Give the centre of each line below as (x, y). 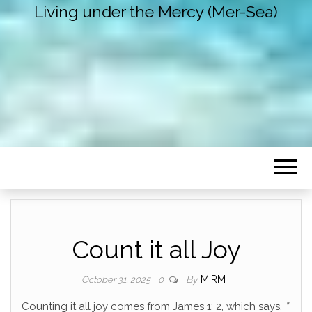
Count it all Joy (156, 250)
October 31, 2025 (117, 280)
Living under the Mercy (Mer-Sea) (156, 12)
